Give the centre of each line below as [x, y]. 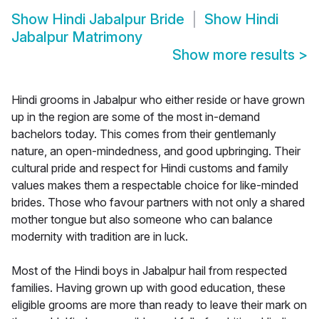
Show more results [235, 55]
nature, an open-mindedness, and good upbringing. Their [156, 151]
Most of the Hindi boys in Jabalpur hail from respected [149, 271]
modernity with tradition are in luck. [100, 237]
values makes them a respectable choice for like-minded [155, 185]
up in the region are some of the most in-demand [136, 117]
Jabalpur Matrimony [77, 37]
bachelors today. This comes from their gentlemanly [144, 134]
